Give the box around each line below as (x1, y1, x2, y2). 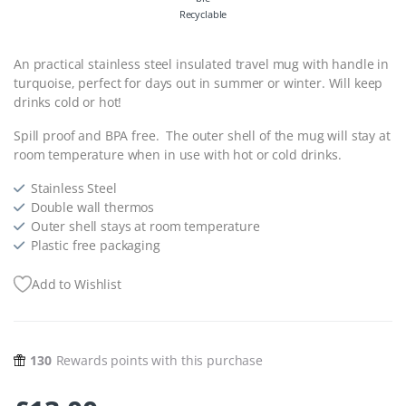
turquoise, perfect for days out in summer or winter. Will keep (14, 73, 383, 92)
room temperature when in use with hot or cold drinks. (14, 145, 342, 163)
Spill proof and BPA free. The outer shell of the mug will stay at (14, 126, 391, 144)
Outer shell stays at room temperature (30, 217, 260, 235)
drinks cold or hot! (14, 92, 122, 111)
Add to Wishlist (32, 275, 121, 293)
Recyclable (179, 6, 227, 21)
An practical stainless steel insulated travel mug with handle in (14, 54, 390, 72)
